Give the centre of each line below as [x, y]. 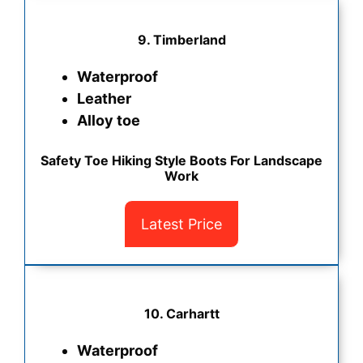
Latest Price [181, 224]
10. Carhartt [181, 314]
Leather [104, 99]
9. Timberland [181, 40]
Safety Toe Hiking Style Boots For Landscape [181, 161]
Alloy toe [109, 121]
